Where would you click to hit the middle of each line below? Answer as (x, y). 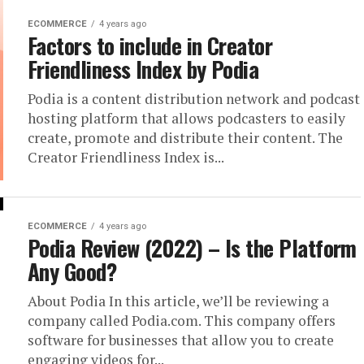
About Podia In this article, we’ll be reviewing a (178, 301)
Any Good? (72, 271)
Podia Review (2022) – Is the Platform (192, 248)
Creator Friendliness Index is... (126, 157)
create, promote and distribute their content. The (185, 138)
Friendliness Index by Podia (143, 69)
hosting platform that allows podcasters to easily (186, 118)
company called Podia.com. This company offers (182, 321)
